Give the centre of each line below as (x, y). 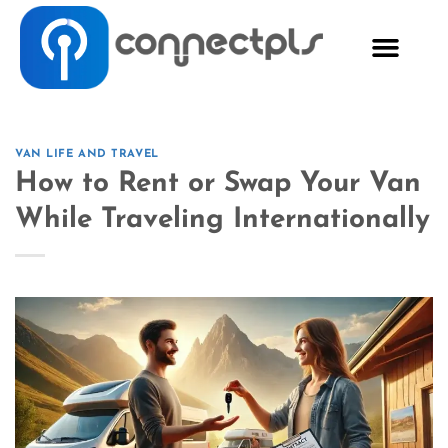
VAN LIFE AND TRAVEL (87, 155)
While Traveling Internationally (222, 219)
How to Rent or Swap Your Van (218, 183)
